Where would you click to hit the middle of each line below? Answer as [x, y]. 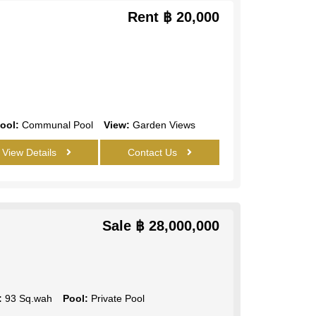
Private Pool [116, 298]
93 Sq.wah [27, 298]
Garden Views [162, 124]
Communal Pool [56, 124]
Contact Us [153, 152]
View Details [31, 152]
